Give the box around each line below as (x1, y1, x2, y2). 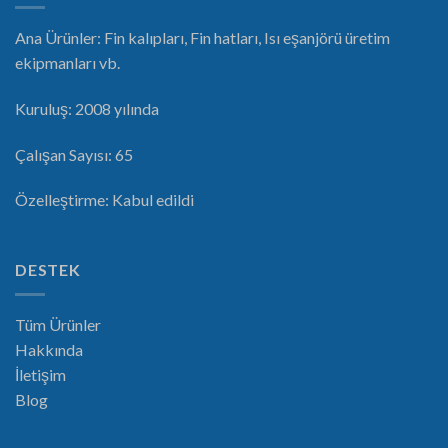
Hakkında (15, 339, 83, 359)
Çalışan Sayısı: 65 (15, 144, 133, 164)
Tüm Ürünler (15, 314, 101, 334)
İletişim (15, 364, 66, 384)
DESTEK (15, 260, 81, 280)
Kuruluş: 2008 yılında (15, 98, 159, 118)
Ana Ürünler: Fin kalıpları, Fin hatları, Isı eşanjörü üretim (15, 28, 390, 48)
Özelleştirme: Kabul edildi (15, 190, 194, 210)
